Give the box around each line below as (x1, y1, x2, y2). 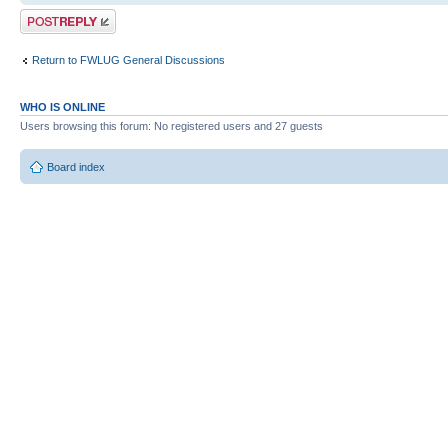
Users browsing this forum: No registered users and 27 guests (20, 119, 323, 132)
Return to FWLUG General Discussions (32, 54, 225, 67)
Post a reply (20, 8, 78, 21)
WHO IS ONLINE (20, 100, 105, 113)
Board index (47, 161, 105, 174)
